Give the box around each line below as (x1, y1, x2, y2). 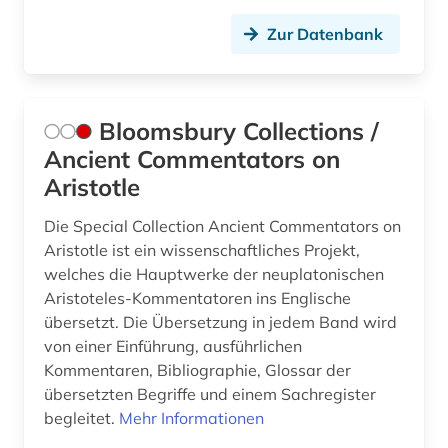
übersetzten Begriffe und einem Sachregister (44, 384, 376, 405)
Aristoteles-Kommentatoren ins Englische (44, 288, 351, 309)
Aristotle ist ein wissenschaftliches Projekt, (44, 240, 360, 261)
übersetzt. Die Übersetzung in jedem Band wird (44, 312, 397, 333)
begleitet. (44, 408, 119, 429)
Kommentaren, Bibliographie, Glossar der (44, 360, 351, 381)
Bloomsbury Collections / (99, 116, 379, 147)
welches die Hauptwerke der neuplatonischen (44, 264, 384, 285)
